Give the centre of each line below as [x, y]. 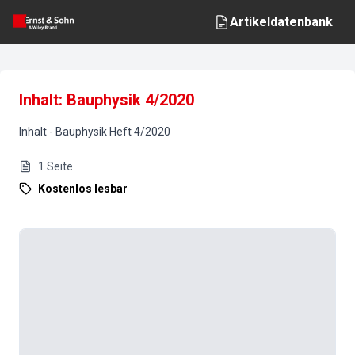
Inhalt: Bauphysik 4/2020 [107, 100]
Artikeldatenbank [281, 22]
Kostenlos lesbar [83, 189]
